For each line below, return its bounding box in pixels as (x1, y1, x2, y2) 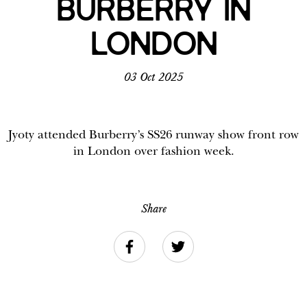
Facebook (128, 232, 169, 247)
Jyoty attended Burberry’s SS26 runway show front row (8, 127, 299, 143)
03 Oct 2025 (124, 70, 183, 85)
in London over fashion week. (73, 144, 234, 159)
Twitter (177, 232, 212, 247)
